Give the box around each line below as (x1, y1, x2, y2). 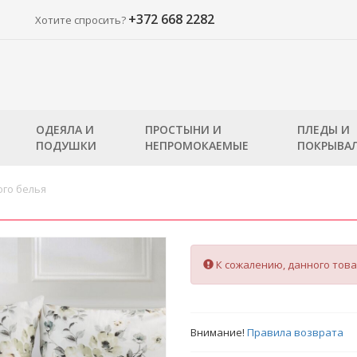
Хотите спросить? (35, 13, 126, 27)
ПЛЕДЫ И (297, 122, 350, 137)
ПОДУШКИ (36, 138, 96, 153)
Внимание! (190, 325, 247, 339)
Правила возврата (247, 325, 343, 339)
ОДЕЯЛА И (36, 122, 94, 137)
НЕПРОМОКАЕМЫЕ (145, 138, 249, 153)
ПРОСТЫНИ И (145, 122, 222, 137)
